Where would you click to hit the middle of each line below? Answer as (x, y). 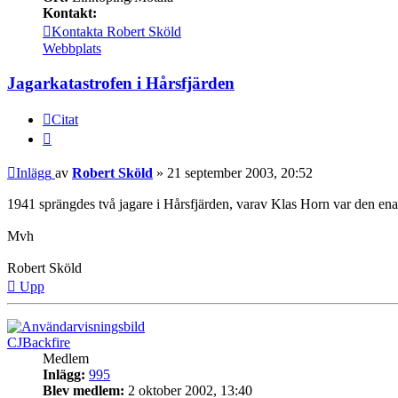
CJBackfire (39, 343)
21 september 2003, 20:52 (240, 173)
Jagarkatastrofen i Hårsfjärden (121, 83)
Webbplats (72, 48)
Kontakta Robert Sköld (116, 31)
